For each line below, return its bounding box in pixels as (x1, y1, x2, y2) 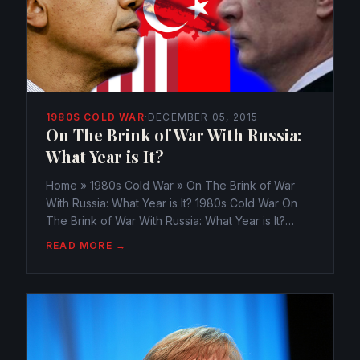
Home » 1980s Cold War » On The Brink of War (46, 178, 295, 192)
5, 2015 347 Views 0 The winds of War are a (46, 248, 280, 263)
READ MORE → (46, 239, 127, 252)
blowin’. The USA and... (46, 266, 166, 280)
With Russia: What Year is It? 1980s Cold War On (46, 195, 297, 210)
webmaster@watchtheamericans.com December (46, 231, 302, 245)
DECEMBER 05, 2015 (148, 110, 259, 123)
